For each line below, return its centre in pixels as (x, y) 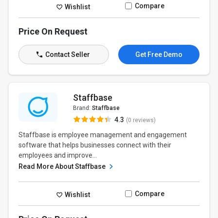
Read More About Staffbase (63, 166)
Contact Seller (67, 54)
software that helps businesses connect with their (95, 145)
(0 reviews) (141, 120)
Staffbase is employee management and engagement (103, 135)
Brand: (82, 108)
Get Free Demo (159, 54)
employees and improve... (58, 155)
